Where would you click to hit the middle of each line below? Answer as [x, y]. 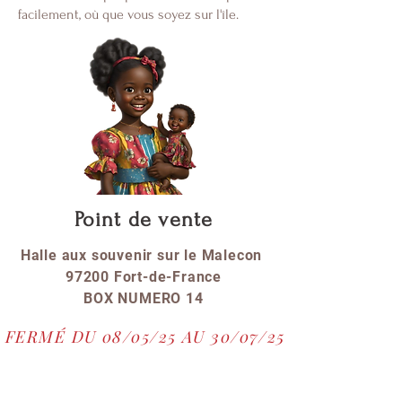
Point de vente [144, 219]
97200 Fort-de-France [144, 277]
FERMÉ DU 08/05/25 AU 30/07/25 [145, 336]
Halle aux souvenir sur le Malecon [144, 255]
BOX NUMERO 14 [144, 298]
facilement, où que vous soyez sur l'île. [128, 14]
